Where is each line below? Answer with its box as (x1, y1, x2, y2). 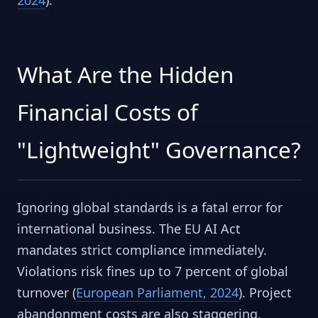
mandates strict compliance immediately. (17, 241, 267, 259)
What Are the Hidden (17, 58, 234, 89)
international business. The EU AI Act (17, 220, 241, 238)
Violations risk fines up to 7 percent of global (17, 263, 288, 280)
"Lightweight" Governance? (17, 133, 301, 165)
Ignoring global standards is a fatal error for (17, 199, 283, 216)
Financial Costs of (17, 96, 198, 127)
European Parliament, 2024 (76, 284, 238, 302)
